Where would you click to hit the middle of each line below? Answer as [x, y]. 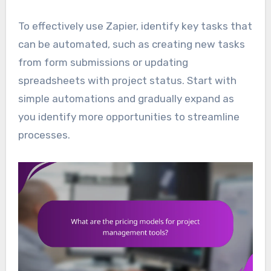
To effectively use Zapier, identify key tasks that [135, 26]
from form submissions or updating [103, 63]
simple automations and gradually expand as [126, 99]
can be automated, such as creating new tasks [131, 44]
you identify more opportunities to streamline [129, 117]
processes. [44, 135]
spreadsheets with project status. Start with [127, 81]
